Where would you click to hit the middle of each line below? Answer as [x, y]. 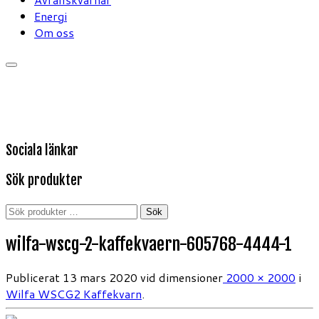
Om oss [54, 32]
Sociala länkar [42, 150]
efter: [20, 226]
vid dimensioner [180, 277]
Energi [51, 16]
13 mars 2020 [100, 277]
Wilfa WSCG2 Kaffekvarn [74, 293]
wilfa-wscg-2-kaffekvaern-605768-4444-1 [149, 245]
